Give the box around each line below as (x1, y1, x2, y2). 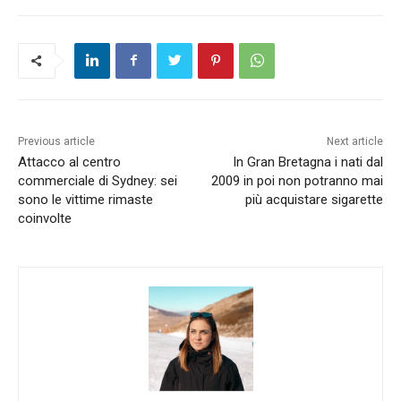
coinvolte (18, 209, 72, 226)
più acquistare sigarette (244, 191, 383, 208)
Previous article (18, 134, 95, 148)
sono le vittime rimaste (18, 191, 153, 208)
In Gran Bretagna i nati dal (232, 153, 383, 170)
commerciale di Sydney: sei (18, 172, 177, 189)
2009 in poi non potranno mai (210, 172, 383, 189)
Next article (326, 134, 383, 148)
